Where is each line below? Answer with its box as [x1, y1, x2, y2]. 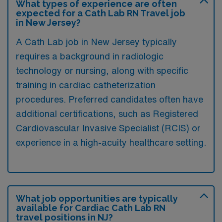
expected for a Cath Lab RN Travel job [16, 7, 185, 18]
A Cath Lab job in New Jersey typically [16, 37, 177, 46]
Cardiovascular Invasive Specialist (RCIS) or [16, 123, 201, 132]
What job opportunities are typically [16, 193, 178, 204]
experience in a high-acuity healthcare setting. [16, 137, 206, 147]
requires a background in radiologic [16, 51, 164, 60]
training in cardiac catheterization [16, 80, 156, 89]
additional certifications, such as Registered [16, 109, 198, 118]
